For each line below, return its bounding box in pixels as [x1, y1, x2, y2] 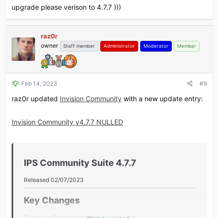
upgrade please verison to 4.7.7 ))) [11, 2, 121, 11]
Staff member [63, 43, 95, 49]
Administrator [103, 43, 135, 49]
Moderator [143, 43, 168, 49]
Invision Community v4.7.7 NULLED [11, 117, 123, 126]
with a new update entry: [121, 94, 203, 103]
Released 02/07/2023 [23, 176, 84, 183]
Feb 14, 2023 [21, 79, 57, 87]
